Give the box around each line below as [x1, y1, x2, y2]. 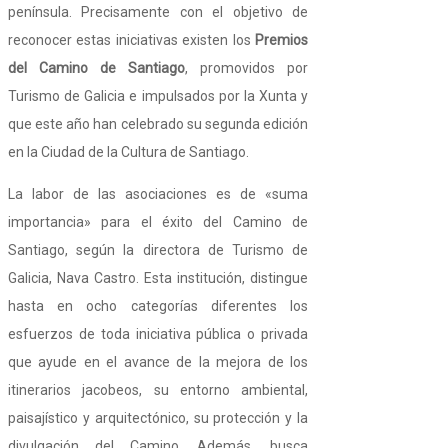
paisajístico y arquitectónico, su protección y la [8, 410, 308, 427]
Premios [255, 32, 308, 49]
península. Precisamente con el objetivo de [8, 4, 308, 21]
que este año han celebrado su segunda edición [8, 116, 308, 133]
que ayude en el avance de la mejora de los [8, 354, 308, 371]
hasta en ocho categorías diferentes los [8, 298, 308, 315]
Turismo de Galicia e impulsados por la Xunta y [8, 88, 308, 105]
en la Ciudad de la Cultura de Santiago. [8, 144, 249, 161]
